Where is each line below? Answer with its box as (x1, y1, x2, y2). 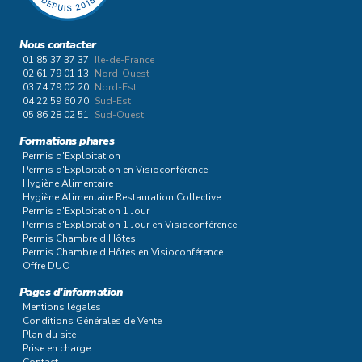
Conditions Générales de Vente (23, 314, 162, 327)
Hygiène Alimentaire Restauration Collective (23, 191, 221, 204)
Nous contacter (19, 37, 96, 53)
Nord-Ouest (95, 67, 149, 80)
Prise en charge (23, 342, 90, 355)
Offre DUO (23, 259, 70, 272)
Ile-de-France (95, 53, 154, 66)
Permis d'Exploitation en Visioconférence (23, 163, 208, 176)
